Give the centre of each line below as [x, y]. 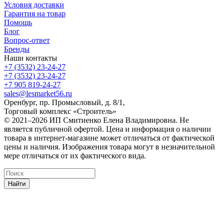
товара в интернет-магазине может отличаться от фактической [109, 138]
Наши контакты [31, 58]
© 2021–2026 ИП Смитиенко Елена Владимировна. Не [96, 120]
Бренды [17, 49]
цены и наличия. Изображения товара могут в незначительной [110, 147]
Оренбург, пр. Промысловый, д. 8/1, [64, 103]
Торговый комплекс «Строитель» [60, 111]
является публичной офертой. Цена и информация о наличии [108, 129]
